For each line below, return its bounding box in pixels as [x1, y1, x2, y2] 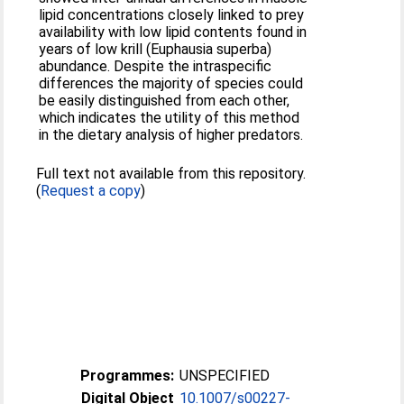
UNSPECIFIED [179, 367, 271, 384]
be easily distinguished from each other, [39, 92, 290, 109]
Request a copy [41, 182, 142, 199]
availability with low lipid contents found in [39, 23, 308, 41]
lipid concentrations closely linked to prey [39, 6, 305, 23]
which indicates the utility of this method [39, 109, 300, 126]
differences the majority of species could [39, 75, 304, 92]
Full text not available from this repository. [36, 165, 307, 182]
